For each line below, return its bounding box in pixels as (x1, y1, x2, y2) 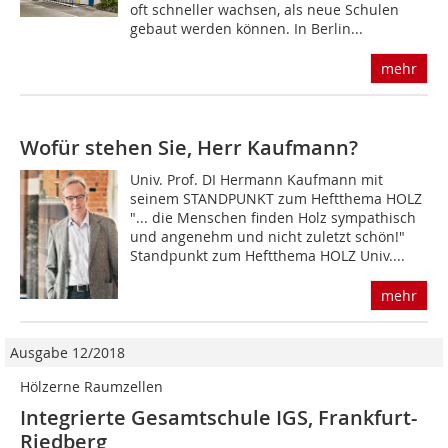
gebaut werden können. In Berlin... (130, 19, 364, 39)
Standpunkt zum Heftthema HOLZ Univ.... (130, 246, 406, 266)
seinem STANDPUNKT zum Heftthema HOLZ (130, 189, 423, 209)
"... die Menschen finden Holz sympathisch (130, 208, 417, 228)
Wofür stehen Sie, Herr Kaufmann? (20, 134, 358, 162)
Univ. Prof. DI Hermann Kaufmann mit (130, 170, 384, 190)
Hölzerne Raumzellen (20, 377, 163, 397)
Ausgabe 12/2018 (10, 343, 125, 363)
